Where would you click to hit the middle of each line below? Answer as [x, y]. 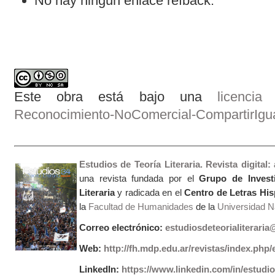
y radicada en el [151, 193]
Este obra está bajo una [116, 97]
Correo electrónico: [122, 228]
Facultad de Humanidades [141, 207]
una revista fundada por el [139, 179]
